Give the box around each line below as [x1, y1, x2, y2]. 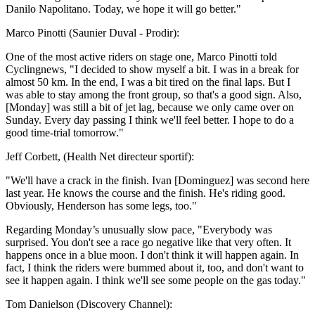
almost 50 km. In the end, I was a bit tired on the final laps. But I [6, 75, 290, 88]
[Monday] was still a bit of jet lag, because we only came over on [6, 101, 294, 113]
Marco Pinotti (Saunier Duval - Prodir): [6, 26, 179, 39]
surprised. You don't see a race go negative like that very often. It [6, 236, 291, 248]
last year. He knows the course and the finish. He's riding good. [6, 186, 285, 199]
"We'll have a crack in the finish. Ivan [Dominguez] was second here [6, 174, 309, 186]
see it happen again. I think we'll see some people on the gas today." [6, 274, 306, 286]
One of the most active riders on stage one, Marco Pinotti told [6, 50, 277, 63]
